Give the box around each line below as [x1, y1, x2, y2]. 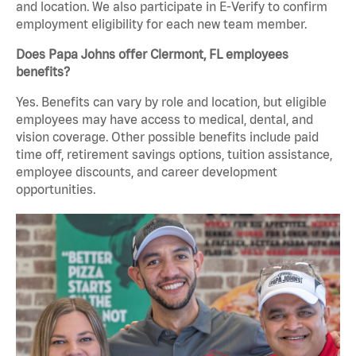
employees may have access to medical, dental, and [16, 112, 313, 127]
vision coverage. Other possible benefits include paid [16, 130, 319, 145]
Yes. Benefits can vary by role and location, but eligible [16, 95, 327, 110]
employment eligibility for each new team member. [16, 17, 307, 32]
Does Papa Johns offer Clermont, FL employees [16, 47, 288, 62]
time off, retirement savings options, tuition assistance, [16, 147, 332, 162]
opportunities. [16, 182, 95, 197]
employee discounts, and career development [16, 164, 277, 180]
